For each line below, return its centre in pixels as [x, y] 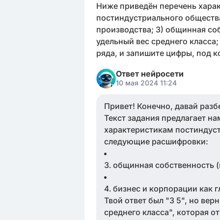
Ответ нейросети [150, 74]
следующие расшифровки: [156, 141]
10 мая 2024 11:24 [146, 83]
